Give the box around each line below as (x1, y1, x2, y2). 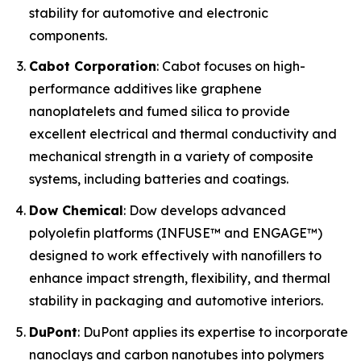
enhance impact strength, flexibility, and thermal (29, 269, 330, 286)
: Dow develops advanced (123, 201, 286, 218)
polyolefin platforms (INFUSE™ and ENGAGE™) (29, 224, 322, 241)
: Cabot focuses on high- (156, 58, 305, 75)
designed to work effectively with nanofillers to (29, 247, 322, 263)
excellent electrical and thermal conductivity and (29, 126, 337, 143)
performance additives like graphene (29, 81, 262, 98)
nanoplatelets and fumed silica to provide (29, 103, 290, 120)
